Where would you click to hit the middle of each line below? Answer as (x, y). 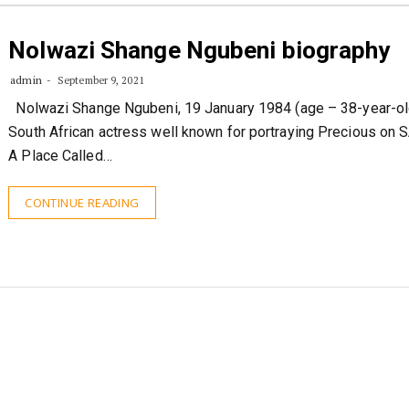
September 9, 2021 (99, 80)
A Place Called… (60, 156)
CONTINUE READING (82, 203)
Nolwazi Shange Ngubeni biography (199, 50)
